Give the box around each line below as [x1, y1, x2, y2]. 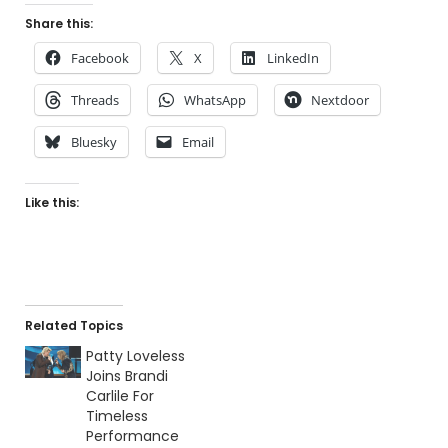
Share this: [25, 15, 93, 33]
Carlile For [85, 386, 154, 407]
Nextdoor [311, 91, 369, 110]
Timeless [85, 406, 148, 427]
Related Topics [25, 317, 123, 335]
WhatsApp [184, 91, 246, 110]
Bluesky [71, 133, 117, 152]
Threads [71, 91, 119, 110]
